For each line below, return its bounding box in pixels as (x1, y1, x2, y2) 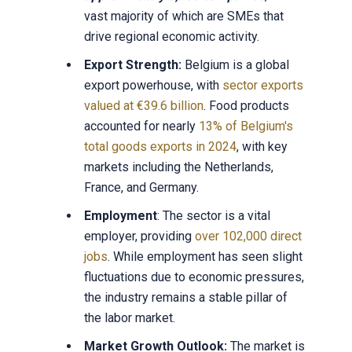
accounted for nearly (83, 118, 199, 134)
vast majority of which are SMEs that (83, 8, 284, 24)
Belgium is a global (181, 57, 289, 72)
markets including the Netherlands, (83, 159, 273, 174)
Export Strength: (83, 57, 181, 72)
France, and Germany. (83, 179, 199, 195)
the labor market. (83, 310, 175, 325)
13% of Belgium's (198, 118, 293, 134)
